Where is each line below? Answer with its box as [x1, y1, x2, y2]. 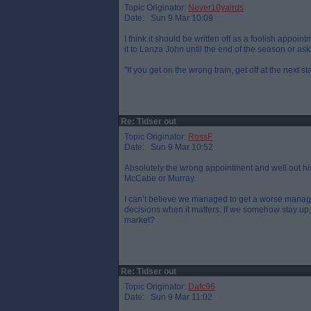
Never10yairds [188, 3, 244, 12]
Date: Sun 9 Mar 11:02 [124, 292, 212, 302]
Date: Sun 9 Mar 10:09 [124, 13, 213, 23]
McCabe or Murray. [124, 174, 196, 183]
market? [124, 215, 155, 225]
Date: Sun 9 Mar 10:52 [124, 142, 213, 152]
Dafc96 [188, 282, 215, 292]
